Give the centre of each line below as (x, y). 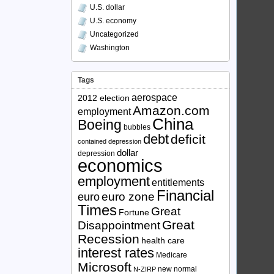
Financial (185, 195)
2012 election (104, 98)
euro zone (128, 197)
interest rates (116, 253)
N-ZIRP (145, 269)
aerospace (154, 97)
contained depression (109, 141)
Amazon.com (171, 110)
